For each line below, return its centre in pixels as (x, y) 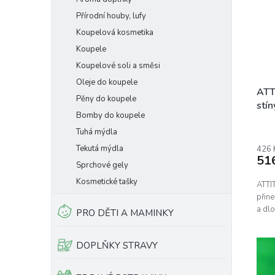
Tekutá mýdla (100, 149)
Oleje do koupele (107, 82)
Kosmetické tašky (107, 182)
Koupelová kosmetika (115, 33)
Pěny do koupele (106, 99)
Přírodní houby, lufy (111, 16)
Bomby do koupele (110, 115)
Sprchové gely (102, 165)
